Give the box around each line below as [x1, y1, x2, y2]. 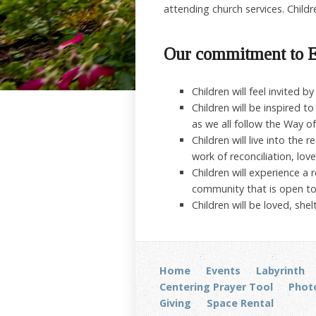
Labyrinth [255, 263, 305, 277]
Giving [159, 296, 191, 310]
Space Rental [206, 296, 274, 310]
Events [205, 263, 241, 277]
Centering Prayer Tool [159, 279, 273, 293]
